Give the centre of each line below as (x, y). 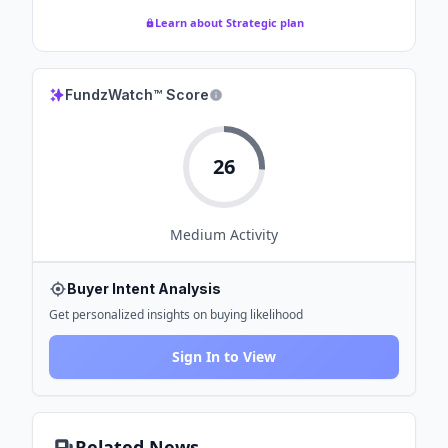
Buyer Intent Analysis (144, 288)
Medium (198, 234)
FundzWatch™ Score (137, 94)
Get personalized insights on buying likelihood (176, 314)
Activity (252, 234)
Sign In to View (224, 356)
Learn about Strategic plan (229, 22)
